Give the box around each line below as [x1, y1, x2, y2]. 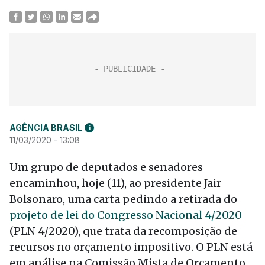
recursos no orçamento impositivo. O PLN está [9, 240, 253, 254]
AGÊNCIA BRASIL [9, 122, 82, 132]
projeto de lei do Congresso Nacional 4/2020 [9, 208, 242, 222]
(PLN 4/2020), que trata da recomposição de [9, 224, 237, 238]
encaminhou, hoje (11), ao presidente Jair [9, 176, 221, 190]
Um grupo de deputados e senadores [9, 160, 203, 174]
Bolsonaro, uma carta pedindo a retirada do [9, 192, 237, 206]
